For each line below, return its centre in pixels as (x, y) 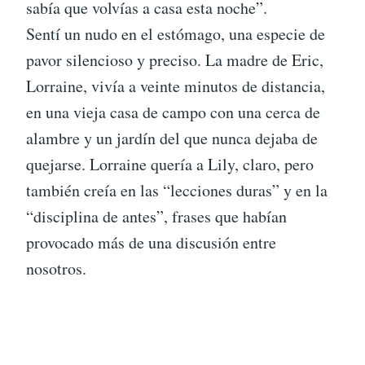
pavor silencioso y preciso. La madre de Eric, (175, 60)
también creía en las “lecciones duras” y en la (177, 190)
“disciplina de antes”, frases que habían (156, 216)
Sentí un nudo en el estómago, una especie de (176, 34)
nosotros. (56, 268)
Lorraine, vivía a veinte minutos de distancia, (176, 86)
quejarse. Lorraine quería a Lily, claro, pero (170, 164)
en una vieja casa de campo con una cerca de (173, 112)
